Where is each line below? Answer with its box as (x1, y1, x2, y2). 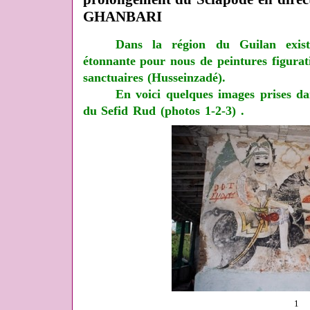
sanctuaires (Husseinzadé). (82, 71, 226, 84)
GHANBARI (82, 8, 162, 25)
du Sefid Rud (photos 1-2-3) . (82, 104, 244, 118)
